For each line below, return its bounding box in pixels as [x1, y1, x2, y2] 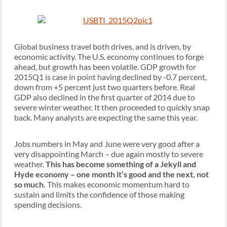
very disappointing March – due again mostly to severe [14, 149, 203, 159]
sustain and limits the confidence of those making [14, 190, 184, 200]
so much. [14, 179, 46, 190]
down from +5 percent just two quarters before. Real [14, 82, 195, 92]
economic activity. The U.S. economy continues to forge [14, 52, 204, 62]
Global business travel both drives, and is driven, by [14, 42, 191, 52]
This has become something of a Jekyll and [46, 159, 196, 169]
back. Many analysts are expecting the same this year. [14, 112, 198, 123]
